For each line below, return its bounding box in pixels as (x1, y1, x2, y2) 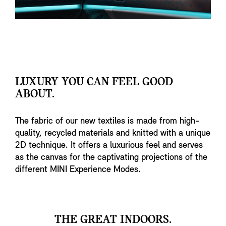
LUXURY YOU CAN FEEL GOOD (15, 76, 173, 88)
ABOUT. (15, 88, 54, 100)
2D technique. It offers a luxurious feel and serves (15, 140, 203, 150)
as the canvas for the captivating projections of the (15, 152, 207, 162)
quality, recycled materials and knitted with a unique (15, 128, 210, 138)
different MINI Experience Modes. (15, 164, 141, 175)
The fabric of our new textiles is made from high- (15, 116, 199, 126)
